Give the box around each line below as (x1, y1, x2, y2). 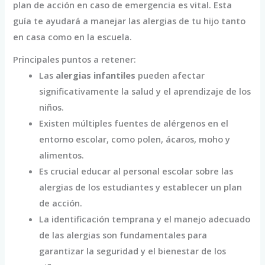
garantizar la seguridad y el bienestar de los (39, 245, 227, 257)
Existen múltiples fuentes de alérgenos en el (39, 117, 229, 130)
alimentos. (39, 149, 85, 161)
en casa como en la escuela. (13, 31, 132, 43)
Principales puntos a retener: (13, 53, 137, 66)
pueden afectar (135, 69, 205, 82)
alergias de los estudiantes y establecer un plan (39, 181, 243, 193)
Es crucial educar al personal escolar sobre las (39, 165, 234, 177)
